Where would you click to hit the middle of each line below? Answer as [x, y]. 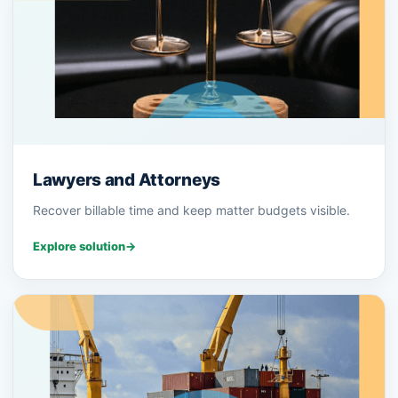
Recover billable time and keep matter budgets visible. [191, 211]
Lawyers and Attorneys [127, 180]
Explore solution [79, 247]
